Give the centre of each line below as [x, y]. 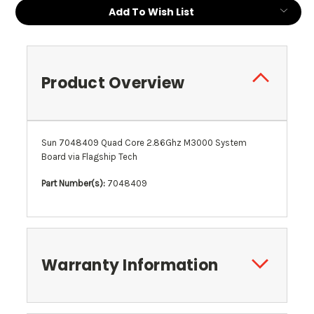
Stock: [34, 25]
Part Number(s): [73, 184]
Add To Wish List [151, 12]
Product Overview [113, 83]
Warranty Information [130, 266]
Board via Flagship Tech [89, 157]
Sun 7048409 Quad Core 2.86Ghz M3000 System [144, 143]
